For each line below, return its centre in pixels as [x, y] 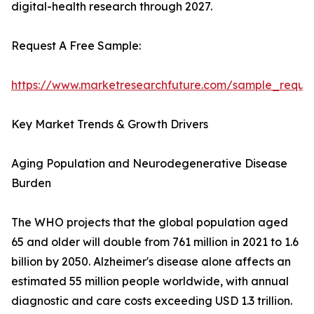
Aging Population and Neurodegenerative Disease [149, 164]
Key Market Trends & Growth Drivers [110, 124]
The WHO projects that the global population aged [150, 223]
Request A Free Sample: [76, 46]
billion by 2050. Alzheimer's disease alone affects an [151, 262]
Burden [31, 183]
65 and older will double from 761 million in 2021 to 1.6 [155, 242]
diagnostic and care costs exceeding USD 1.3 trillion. [152, 301]
